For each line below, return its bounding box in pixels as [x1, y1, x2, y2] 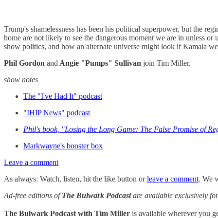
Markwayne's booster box [23, 142, 103, 150]
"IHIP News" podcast [23, 109, 90, 117]
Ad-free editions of [4, 191, 62, 200]
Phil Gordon [4, 59, 47, 67]
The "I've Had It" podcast [23, 92, 102, 100]
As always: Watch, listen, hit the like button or [4, 175, 147, 183]
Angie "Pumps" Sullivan [58, 59, 143, 67]
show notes [4, 75, 38, 84]
